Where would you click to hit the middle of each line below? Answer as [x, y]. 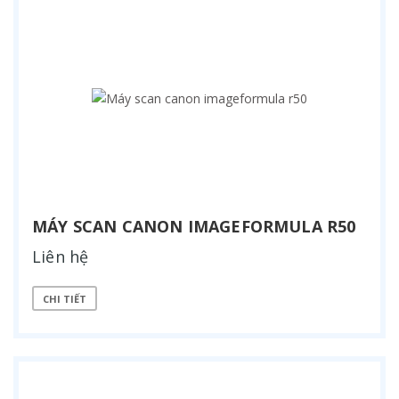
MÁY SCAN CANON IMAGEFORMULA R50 [194, 227]
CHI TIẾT [65, 298]
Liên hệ [61, 257]
